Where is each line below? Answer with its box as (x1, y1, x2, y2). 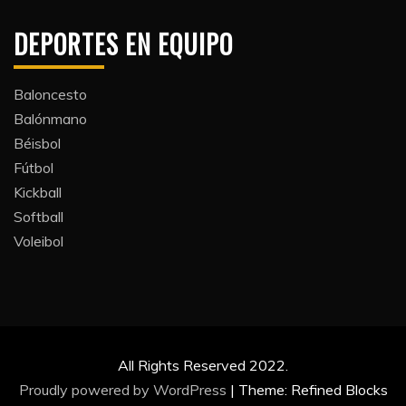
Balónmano (14, 110, 87, 128)
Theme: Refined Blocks (237, 381, 388, 399)
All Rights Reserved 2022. (118, 356, 288, 374)
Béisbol (14, 134, 61, 152)
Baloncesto (14, 85, 87, 103)
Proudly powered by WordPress (18, 381, 230, 399)
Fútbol (14, 159, 53, 177)
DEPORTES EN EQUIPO (14, 25, 233, 63)
